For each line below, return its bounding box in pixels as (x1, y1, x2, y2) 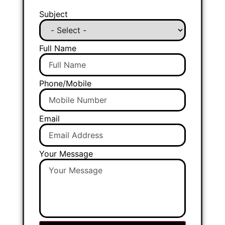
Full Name (39, 43, 76, 53)
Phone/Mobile (39, 78, 91, 88)
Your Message (39, 148, 93, 159)
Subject (39, 9, 68, 19)
